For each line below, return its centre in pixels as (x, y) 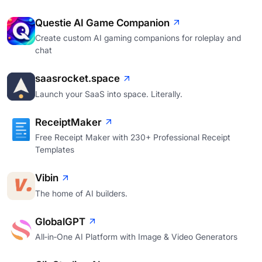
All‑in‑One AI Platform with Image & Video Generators (136, 237)
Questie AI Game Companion (102, 23)
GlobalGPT (60, 221)
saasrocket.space (77, 79)
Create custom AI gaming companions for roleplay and (138, 38)
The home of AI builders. (81, 193)
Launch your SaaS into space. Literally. (109, 94)
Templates (55, 150)
